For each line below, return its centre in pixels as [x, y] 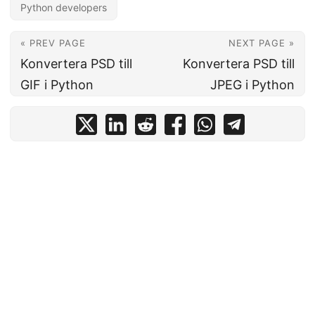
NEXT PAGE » [262, 43]
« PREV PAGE [53, 43]
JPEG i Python [252, 84]
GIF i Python [57, 84]
